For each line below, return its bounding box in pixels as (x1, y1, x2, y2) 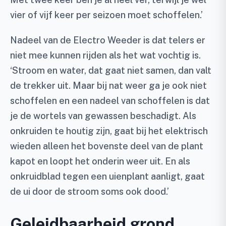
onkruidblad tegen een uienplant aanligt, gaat (10, 171, 205, 182)
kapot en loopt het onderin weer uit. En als (10, 156, 190, 166)
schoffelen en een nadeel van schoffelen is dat (10, 95, 210, 106)
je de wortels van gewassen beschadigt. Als (10, 110, 196, 121)
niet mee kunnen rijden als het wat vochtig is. (10, 50, 201, 61)
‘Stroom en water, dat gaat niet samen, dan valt (10, 65, 211, 76)
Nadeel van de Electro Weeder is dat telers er (10, 35, 205, 45)
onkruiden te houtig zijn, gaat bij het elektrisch (10, 126, 208, 136)
